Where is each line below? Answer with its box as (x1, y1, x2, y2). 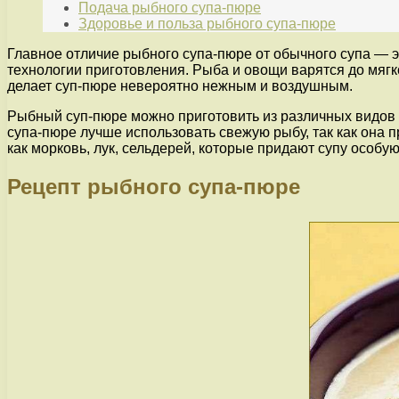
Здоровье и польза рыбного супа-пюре (78, 16, 336, 32)
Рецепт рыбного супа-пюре (7, 175, 300, 199)
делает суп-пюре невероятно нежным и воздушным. (7, 78, 353, 94)
